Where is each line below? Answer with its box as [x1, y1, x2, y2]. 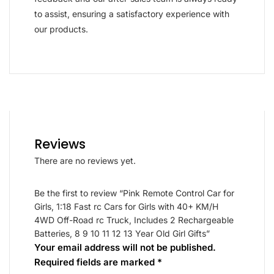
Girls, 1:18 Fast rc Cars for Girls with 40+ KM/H [34, 201, 218, 212]
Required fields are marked [34, 256, 157, 268]
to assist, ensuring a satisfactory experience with [34, 8, 229, 19]
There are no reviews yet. [34, 155, 136, 166]
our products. [34, 23, 88, 34]
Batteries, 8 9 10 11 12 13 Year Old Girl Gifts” [34, 228, 210, 239]
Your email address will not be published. [34, 241, 216, 253]
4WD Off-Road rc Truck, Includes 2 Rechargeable [34, 214, 234, 225]
